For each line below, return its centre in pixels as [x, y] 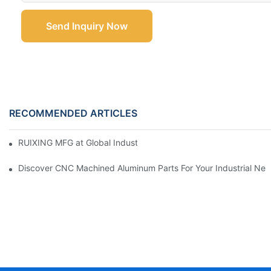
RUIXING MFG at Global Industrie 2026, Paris [106, 143]
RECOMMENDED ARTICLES [73, 113]
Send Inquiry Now [87, 26]
